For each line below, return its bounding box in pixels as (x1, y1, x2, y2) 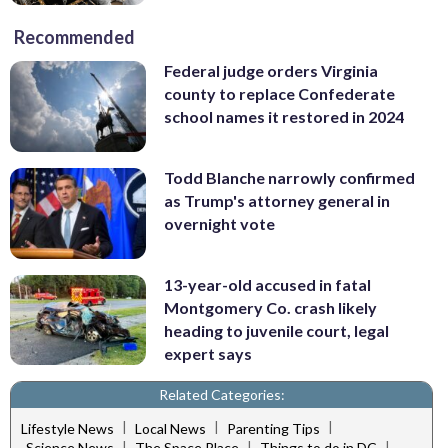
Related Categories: (158, 386, 285, 404)
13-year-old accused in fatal (164, 274, 371, 294)
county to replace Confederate (164, 84, 395, 104)
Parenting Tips (227, 419, 320, 437)
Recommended (14, 26, 135, 49)
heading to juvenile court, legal (164, 320, 389, 340)
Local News (135, 419, 206, 437)
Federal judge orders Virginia (164, 61, 378, 81)
